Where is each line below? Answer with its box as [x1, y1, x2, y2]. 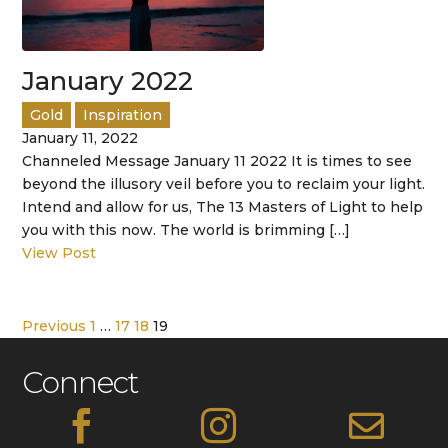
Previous [22, 316, 87, 335]
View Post [22, 243, 97, 262]
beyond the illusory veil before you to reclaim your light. [22, 174, 426, 193]
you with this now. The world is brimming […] [22, 220, 351, 239]
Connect [22, 363, 139, 401]
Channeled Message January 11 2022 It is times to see [22, 151, 413, 170]
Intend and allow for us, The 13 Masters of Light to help [22, 197, 424, 216]
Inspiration [83, 105, 163, 124]
